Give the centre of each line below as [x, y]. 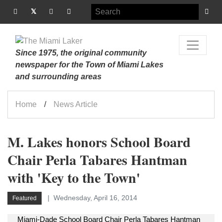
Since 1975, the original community [81, 53]
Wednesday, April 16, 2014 [95, 198]
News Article [76, 104]
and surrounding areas [58, 77]
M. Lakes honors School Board [99, 142]
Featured [25, 198]
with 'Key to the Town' [74, 178]
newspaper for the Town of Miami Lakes [89, 65]
